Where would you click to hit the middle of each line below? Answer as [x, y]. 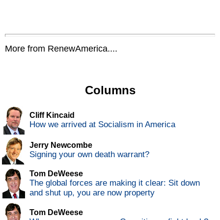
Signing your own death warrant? [89, 155]
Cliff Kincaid [52, 115]
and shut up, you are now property [92, 193]
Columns [110, 90]
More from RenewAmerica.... [61, 49]
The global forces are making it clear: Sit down [115, 183]
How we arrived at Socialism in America [102, 125]
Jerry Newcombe [61, 145]
